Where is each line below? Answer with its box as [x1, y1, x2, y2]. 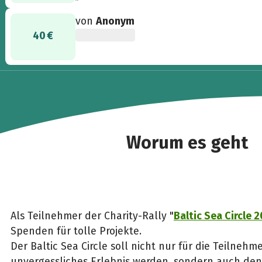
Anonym [96, 14, 135, 27]
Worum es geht [126, 132, 248, 154]
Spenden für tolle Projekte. [10, 225, 142, 238]
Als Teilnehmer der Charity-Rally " [10, 209, 174, 223]
